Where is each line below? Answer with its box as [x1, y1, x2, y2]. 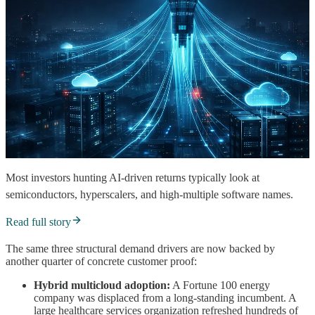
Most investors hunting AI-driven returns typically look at [6, 171, 259, 184]
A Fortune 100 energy [170, 278, 270, 291]
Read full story [6, 215, 71, 228]
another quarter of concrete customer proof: [6, 255, 197, 267]
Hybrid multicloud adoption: [34, 278, 170, 291]
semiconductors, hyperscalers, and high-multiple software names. [6, 188, 293, 200]
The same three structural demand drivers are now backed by [6, 242, 275, 255]
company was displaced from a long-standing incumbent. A [34, 291, 296, 304]
